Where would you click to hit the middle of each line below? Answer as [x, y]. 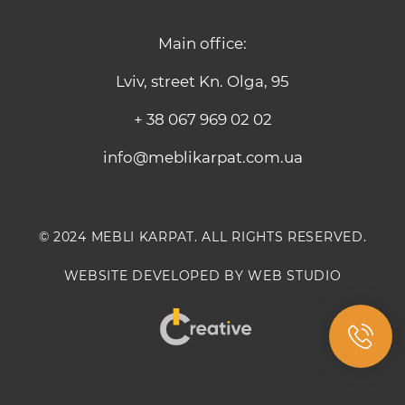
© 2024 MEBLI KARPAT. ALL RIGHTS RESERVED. [202, 237]
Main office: [202, 44]
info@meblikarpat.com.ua [202, 158]
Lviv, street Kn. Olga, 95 [202, 82]
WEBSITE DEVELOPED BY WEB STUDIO [202, 276]
